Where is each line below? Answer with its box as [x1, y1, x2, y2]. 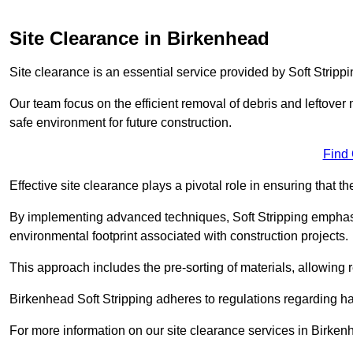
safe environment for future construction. [9, 115, 232, 129]
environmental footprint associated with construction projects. [9, 229, 348, 243]
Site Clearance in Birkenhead [9, 27, 269, 49]
